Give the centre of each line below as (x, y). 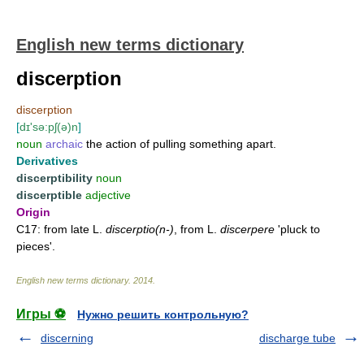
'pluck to (297, 229)
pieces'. (36, 246)
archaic (64, 144)
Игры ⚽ (41, 314)
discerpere (247, 229)
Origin (33, 212)
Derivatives (47, 161)
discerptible (49, 195)
